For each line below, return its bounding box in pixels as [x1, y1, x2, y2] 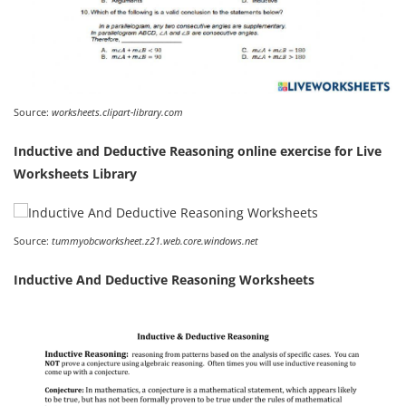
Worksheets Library [14, 165, 137, 183]
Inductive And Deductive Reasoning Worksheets [14, 271, 314, 289]
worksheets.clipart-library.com [52, 105, 183, 120]
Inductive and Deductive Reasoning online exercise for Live [14, 142, 382, 160]
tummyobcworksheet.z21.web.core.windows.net [52, 234, 258, 248]
